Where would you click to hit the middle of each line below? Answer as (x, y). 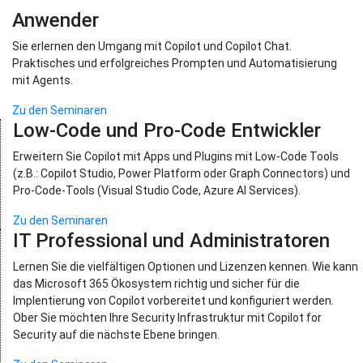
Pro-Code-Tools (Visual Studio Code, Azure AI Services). (157, 190)
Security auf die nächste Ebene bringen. (116, 335)
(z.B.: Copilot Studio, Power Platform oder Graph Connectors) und (181, 173)
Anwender (56, 20)
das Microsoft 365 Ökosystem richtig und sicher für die (156, 284)
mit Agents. (43, 80)
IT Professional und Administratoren (171, 241)
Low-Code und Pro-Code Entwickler (167, 130)
